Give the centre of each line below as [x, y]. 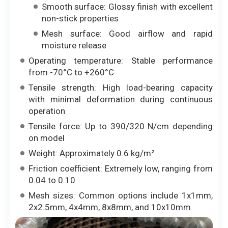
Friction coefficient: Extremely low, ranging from [121, 169]
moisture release [74, 46]
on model [47, 138]
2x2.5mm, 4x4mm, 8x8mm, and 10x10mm [110, 207]
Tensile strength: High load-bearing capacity [121, 88]
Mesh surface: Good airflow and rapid [127, 34]
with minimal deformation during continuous [121, 99]
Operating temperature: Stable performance [121, 61]
